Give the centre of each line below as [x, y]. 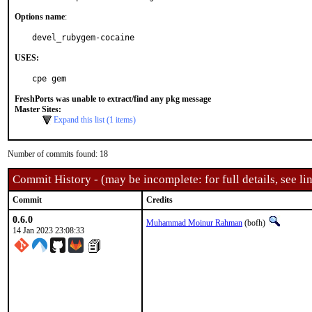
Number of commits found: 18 [58, 154]
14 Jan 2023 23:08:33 [48, 231]
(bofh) [255, 223]
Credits [159, 200]
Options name [40, 17]
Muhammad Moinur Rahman [194, 223]
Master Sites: [38, 109]
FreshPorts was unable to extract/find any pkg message [113, 99]
